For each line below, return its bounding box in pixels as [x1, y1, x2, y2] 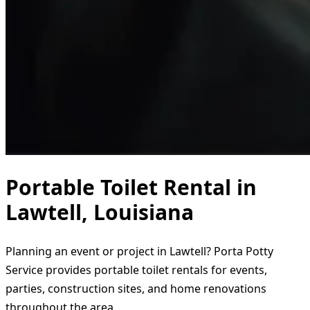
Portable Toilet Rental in [6, 172, 257, 201]
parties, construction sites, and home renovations [6, 280, 266, 296]
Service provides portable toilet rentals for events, [6, 262, 267, 277]
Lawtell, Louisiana [6, 197, 194, 226]
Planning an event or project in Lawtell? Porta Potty [6, 243, 273, 259]
